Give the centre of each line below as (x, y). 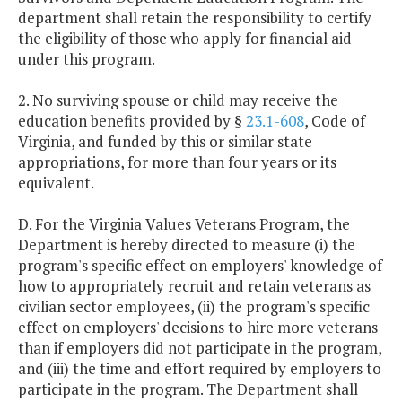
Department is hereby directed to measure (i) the (187, 245)
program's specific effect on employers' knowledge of (200, 266)
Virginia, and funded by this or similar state (165, 142)
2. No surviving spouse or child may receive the (178, 100)
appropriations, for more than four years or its (177, 162)
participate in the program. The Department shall (188, 389)
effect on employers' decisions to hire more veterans (198, 328)
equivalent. (56, 183)
